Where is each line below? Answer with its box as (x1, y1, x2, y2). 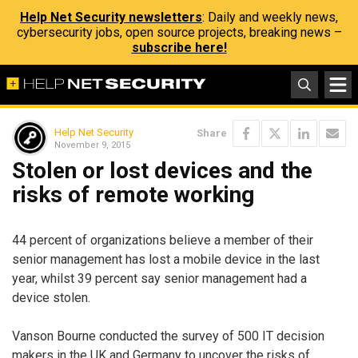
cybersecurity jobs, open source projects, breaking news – (16, 25, 342, 40)
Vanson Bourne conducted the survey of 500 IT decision (12, 328, 324, 344)
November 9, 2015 (54, 139, 130, 150)
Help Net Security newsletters (20, 10, 202, 25)
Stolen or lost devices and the (12, 157, 312, 184)
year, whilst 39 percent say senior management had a (12, 270, 307, 286)
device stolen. (12, 289, 90, 305)
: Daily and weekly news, (202, 10, 338, 25)
